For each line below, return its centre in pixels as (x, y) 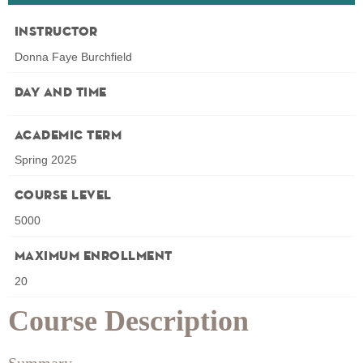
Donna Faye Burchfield (73, 56)
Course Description (128, 321)
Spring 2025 (46, 160)
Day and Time (61, 93)
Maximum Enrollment (94, 257)
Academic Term (68, 136)
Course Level (63, 196)
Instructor (56, 32)
